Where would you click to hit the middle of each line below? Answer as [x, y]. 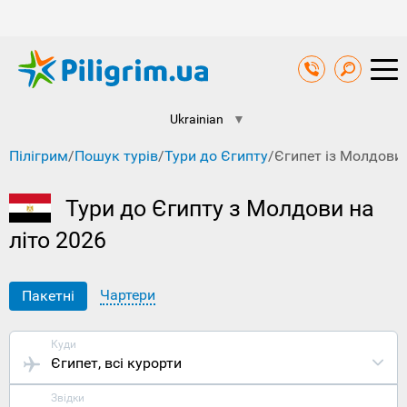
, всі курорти [140, 363]
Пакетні [48, 296]
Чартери [128, 295]
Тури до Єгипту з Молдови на [220, 209]
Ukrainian [197, 119]
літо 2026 [58, 241]
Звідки [68, 398]
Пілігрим [39, 156]
